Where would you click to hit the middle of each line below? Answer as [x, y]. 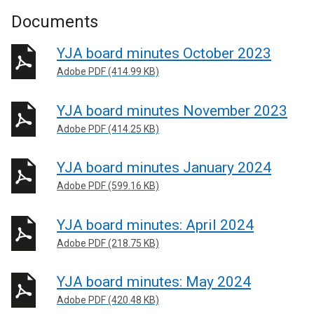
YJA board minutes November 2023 [172, 110]
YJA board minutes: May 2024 [154, 282]
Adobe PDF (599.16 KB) [108, 186]
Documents [55, 22]
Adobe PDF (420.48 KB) [108, 300]
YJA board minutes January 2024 [164, 168]
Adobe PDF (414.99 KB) [108, 71]
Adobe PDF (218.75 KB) [108, 243]
